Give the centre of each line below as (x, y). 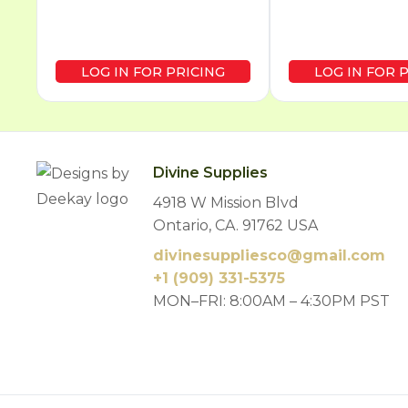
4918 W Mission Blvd (226, 202)
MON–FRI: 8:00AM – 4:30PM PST (272, 301)
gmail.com (344, 255)
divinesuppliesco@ (228, 255)
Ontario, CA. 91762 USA (236, 225)
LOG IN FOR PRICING (153, 71)
